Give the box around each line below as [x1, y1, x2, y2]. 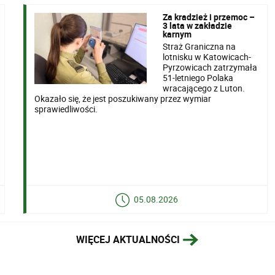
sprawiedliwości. [34, 103, 98, 115]
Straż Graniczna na [162, 40, 236, 52]
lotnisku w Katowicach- [162, 50, 251, 63]
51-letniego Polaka [162, 71, 233, 83]
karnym [162, 28, 192, 40]
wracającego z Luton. [162, 82, 245, 94]
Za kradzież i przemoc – [162, 10, 255, 23]
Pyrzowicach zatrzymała [162, 61, 257, 73]
